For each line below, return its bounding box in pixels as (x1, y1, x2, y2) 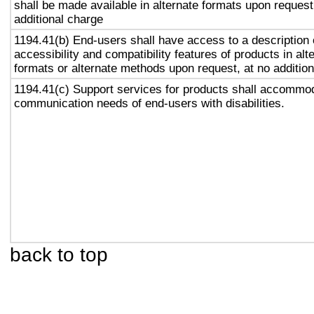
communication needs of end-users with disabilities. (14, 96, 285, 110)
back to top (10, 243, 108, 266)
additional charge (14, 12, 103, 26)
